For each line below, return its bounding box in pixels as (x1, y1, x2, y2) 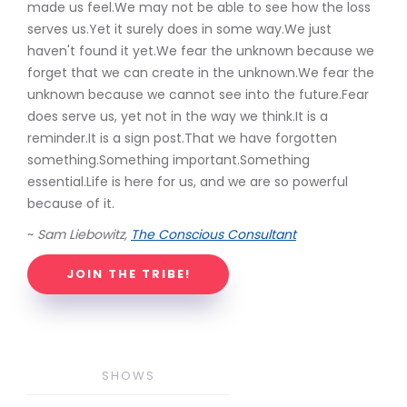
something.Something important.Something (27, 150, 310, 169)
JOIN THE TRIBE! (65, 264, 191, 283)
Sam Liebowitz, (37, 224, 131, 243)
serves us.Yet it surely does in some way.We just (27, 19, 332, 38)
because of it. (27, 194, 114, 213)
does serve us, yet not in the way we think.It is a (27, 106, 328, 125)
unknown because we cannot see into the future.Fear (27, 84, 369, 104)
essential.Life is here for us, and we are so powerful (27, 172, 348, 191)
